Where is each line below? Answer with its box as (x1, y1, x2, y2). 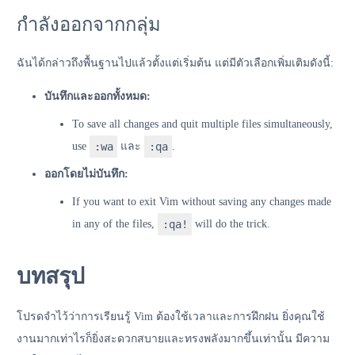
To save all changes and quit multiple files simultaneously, (72, 117, 333, 130)
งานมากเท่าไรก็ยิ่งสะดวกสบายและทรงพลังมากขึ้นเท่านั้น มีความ (17, 332, 330, 345)
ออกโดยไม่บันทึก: (44, 167, 128, 180)
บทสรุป (17, 263, 85, 288)
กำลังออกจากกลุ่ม (17, 13, 161, 35)
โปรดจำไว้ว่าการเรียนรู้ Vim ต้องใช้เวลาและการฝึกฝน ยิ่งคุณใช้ (17, 310, 325, 323)
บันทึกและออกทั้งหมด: (44, 90, 151, 102)
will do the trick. (192, 217, 271, 230)
